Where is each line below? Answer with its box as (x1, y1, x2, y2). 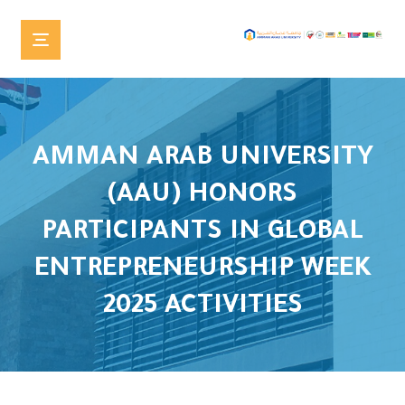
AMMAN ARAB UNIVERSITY (32, 145, 373, 174)
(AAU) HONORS (108, 182, 297, 211)
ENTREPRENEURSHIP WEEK (33, 256, 372, 285)
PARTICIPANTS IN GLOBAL (42, 219, 363, 248)
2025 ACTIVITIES (102, 293, 303, 322)
